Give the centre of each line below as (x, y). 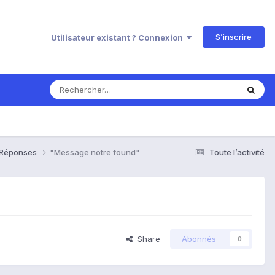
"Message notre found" (95, 152)
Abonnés (199, 239)
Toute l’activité (237, 152)
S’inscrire (234, 37)
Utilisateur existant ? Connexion (119, 37)
